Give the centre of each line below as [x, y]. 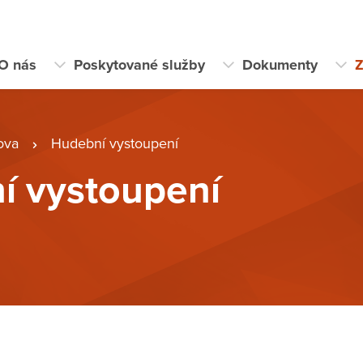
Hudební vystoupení [115, 143]
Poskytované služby [139, 64]
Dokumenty [280, 64]
